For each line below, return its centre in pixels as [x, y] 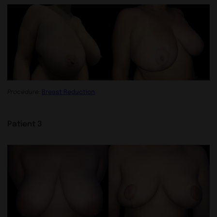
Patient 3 [25, 123]
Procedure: [24, 91]
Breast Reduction [68, 91]
